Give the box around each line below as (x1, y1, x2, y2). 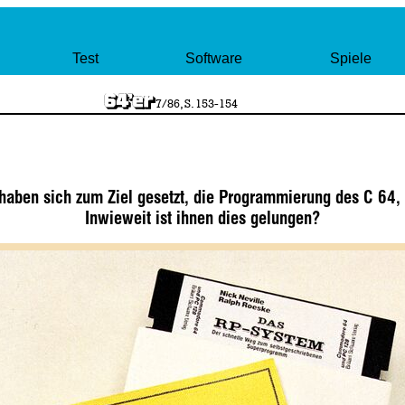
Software (185, 51, 243, 66)
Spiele (329, 51, 372, 66)
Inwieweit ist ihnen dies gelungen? (85, 208, 320, 230)
